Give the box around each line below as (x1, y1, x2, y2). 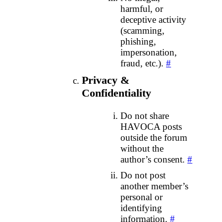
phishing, (120, 36, 157, 47)
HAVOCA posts (120, 121, 182, 132)
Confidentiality (81, 86, 151, 99)
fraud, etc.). (120, 57, 166, 68)
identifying (120, 203, 163, 214)
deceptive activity (120, 14, 187, 25)
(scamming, (120, 25, 165, 36)
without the (120, 143, 164, 154)
